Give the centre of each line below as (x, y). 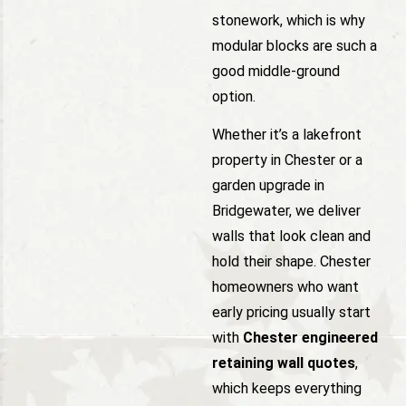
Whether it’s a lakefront (287, 135)
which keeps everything (287, 389)
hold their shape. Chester (291, 262)
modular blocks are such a (295, 45)
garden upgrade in (268, 186)
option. (234, 96)
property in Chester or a (287, 160)
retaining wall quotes (284, 363)
